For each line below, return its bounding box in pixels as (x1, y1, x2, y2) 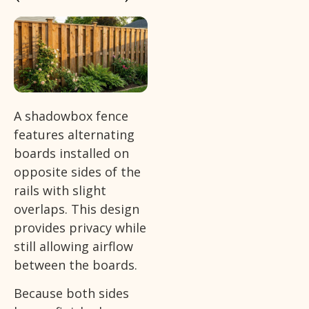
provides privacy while (14, 219, 146, 236)
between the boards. (14, 256, 137, 273)
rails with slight (14, 181, 106, 199)
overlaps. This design (14, 200, 139, 217)
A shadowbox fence (14, 107, 128, 124)
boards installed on (14, 144, 129, 161)
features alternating (14, 126, 134, 143)
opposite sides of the (14, 163, 141, 180)
